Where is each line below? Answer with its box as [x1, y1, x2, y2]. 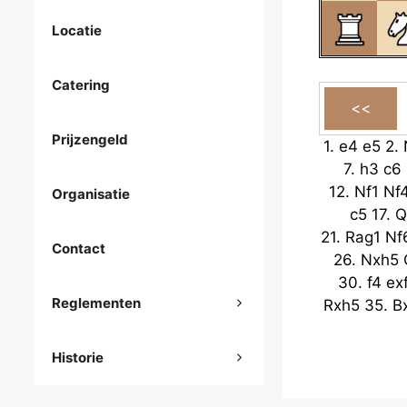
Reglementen [52, 294, 141, 313]
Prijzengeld [52, 131, 128, 149]
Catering [52, 76, 110, 94]
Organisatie [52, 185, 130, 203]
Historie [52, 349, 104, 367]
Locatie [52, 22, 102, 40]
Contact [52, 240, 105, 258]
